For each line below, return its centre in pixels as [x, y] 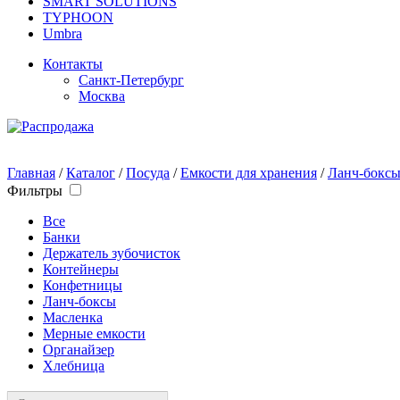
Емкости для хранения [249, 173]
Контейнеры [81, 269]
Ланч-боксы [79, 301]
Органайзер [79, 350]
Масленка [73, 317]
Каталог [91, 173]
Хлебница [74, 366]
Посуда [148, 173]
